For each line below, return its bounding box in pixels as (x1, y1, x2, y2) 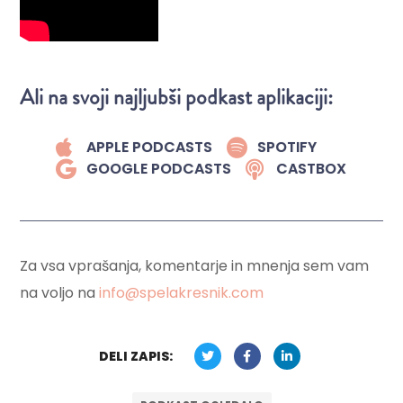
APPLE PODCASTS (86, 137, 213, 157)
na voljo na (20, 282, 100, 303)
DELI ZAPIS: (98, 347, 173, 365)
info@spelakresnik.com (99, 282, 264, 303)
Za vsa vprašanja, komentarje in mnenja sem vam (20, 255, 370, 276)
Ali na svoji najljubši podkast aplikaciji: (20, 82, 334, 112)
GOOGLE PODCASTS (86, 158, 232, 179)
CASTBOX (275, 158, 346, 179)
